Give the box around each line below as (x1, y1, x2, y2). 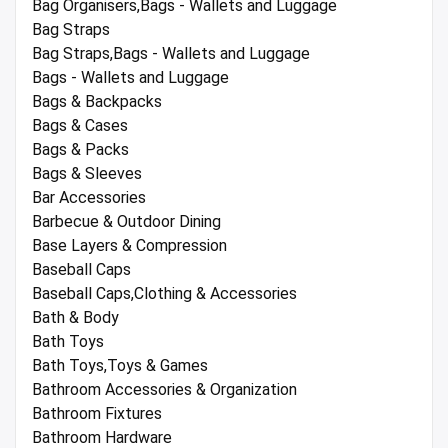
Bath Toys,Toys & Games (32, 356, 208, 376)
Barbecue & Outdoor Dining (32, 212, 221, 232)
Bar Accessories (32, 188, 146, 208)
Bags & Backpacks (32, 92, 162, 112)
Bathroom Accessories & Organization (32, 380, 297, 400)
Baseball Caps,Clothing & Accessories (32, 284, 297, 304)
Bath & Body (32, 308, 119, 328)
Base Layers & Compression (32, 236, 227, 256)
